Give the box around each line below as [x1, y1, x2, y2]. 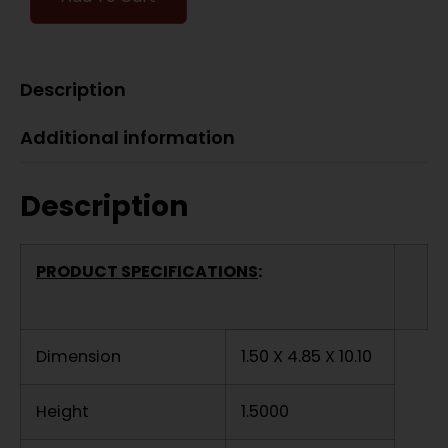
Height [36, 400, 105, 424]
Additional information [20, 125, 235, 151]
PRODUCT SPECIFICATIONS [36, 260, 258, 284]
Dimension [36, 345, 137, 369]
